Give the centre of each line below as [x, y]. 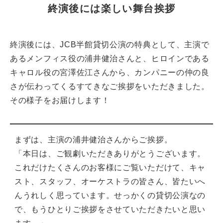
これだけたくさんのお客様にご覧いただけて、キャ [110, 168]
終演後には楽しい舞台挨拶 [111, 9]
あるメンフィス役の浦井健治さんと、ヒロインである [110, 59]
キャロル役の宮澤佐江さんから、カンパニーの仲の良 [110, 73]
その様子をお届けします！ [60, 101]
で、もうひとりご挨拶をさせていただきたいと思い [110, 210]
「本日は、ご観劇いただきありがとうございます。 [110, 154]
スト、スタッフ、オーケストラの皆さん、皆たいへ [110, 182]
